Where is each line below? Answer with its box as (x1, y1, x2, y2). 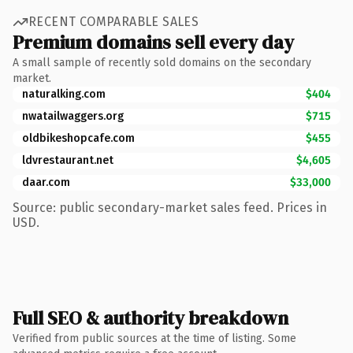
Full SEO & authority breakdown (13, 304, 288, 331)
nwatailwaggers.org (22, 109, 124, 123)
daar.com (22, 175, 70, 189)
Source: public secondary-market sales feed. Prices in (13, 199, 327, 215)
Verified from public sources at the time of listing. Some (13, 331, 296, 345)
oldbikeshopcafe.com (22, 131, 135, 145)
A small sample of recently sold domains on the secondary (13, 55, 311, 69)
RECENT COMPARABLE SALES (28, 14, 199, 29)
